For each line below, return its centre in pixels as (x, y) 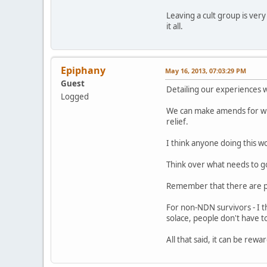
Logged (75, 97)
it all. (175, 27)
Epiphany (83, 71)
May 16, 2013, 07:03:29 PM (206, 71)
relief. (177, 122)
